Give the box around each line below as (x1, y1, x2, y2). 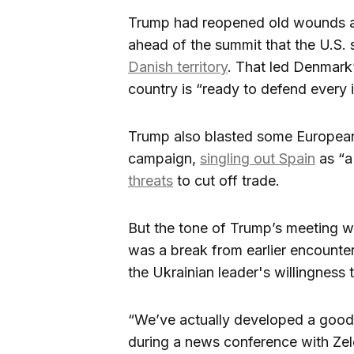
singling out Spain (200, 150, 315, 168)
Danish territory (128, 58, 228, 76)
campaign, (128, 150, 200, 168)
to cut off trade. (173, 172, 280, 190)
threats (128, 172, 173, 190)
